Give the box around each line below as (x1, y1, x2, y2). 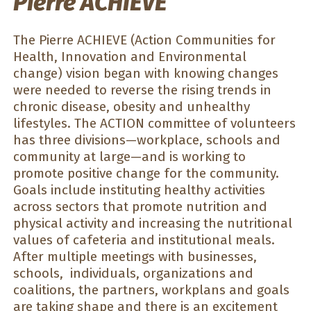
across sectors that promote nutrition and (13, 199, 267, 215)
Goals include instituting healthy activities (13, 182, 265, 199)
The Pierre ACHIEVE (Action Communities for (13, 32, 276, 49)
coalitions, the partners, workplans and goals (13, 282, 289, 299)
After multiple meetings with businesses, (13, 249, 257, 265)
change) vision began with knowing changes (13, 65, 278, 82)
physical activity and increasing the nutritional (13, 215, 292, 232)
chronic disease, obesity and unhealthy (13, 99, 250, 115)
